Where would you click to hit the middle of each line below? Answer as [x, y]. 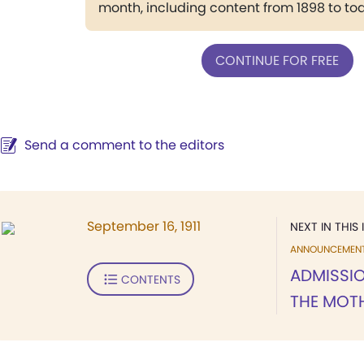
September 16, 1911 [144, 226]
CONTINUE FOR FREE [277, 60]
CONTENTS [150, 279]
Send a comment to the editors [124, 145]
